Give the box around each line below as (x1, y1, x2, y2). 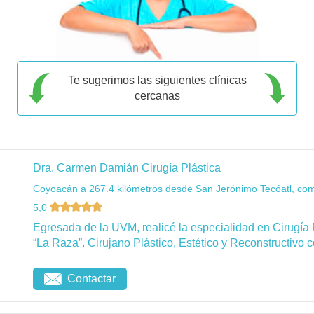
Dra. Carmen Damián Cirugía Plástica (33, 161, 221, 174)
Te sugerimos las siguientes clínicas (67, 74, 247, 86)
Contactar (67, 273, 116, 285)
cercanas (134, 89, 180, 102)
